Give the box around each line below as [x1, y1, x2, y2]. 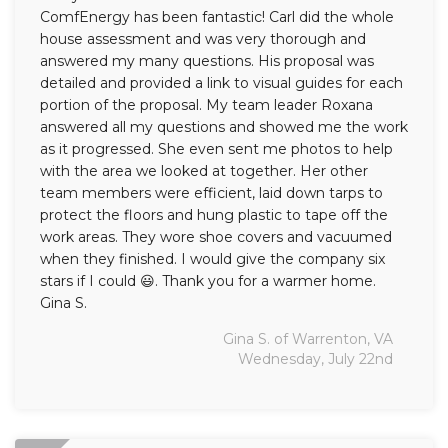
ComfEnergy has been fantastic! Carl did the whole [40, 7, 394, 26]
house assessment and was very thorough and [40, 29, 366, 48]
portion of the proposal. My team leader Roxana [40, 95, 373, 114]
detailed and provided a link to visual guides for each [40, 73, 403, 92]
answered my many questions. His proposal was [40, 51, 374, 70]
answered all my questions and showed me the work [40, 117, 408, 136]
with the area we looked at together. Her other [40, 161, 368, 180]
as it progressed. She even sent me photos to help [40, 139, 393, 158]
